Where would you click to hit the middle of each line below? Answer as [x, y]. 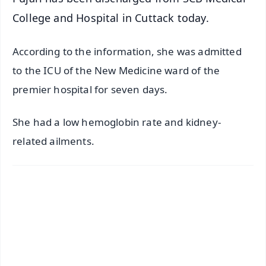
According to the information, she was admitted [127, 52]
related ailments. [55, 141]
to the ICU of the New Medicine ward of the [116, 71]
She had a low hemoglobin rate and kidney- [117, 122]
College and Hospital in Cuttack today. [111, 18]
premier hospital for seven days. [90, 90]
